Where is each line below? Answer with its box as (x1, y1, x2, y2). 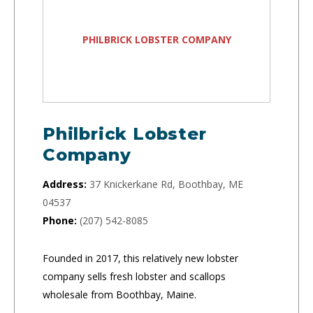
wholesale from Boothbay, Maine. (43, 287, 196, 301)
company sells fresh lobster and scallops (43, 269, 226, 283)
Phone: (43, 213, 77, 227)
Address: (43, 177, 87, 191)
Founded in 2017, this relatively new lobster (43, 251, 238, 265)
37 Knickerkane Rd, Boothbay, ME (89, 177, 243, 191)
